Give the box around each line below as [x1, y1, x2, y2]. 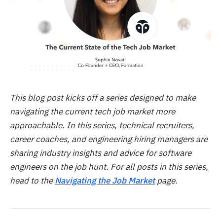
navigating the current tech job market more [10, 106, 175, 117]
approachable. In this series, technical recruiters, [10, 119, 194, 131]
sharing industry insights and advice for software [10, 147, 191, 158]
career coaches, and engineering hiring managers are [10, 133, 208, 145]
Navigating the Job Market [55, 175, 155, 186]
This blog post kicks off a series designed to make [10, 92, 196, 103]
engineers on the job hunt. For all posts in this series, [10, 161, 208, 172]
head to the [10, 175, 55, 186]
